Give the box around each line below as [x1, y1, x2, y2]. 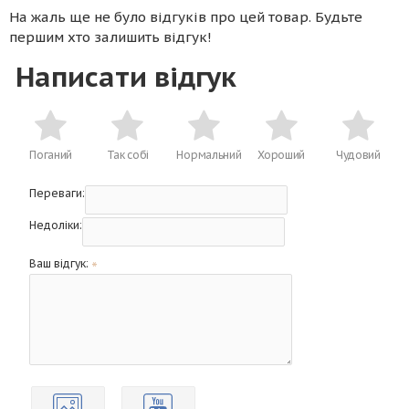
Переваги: [29, 186, 85, 201]
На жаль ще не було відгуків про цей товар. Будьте [9, 8, 362, 26]
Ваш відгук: [29, 257, 89, 271]
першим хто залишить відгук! [9, 28, 212, 47]
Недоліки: [29, 218, 82, 233]
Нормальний [176, 148, 242, 163]
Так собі [106, 148, 150, 163]
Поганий [29, 148, 73, 163]
